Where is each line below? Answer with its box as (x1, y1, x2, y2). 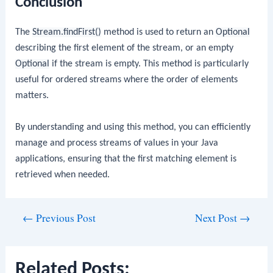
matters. (15, 91, 49, 101)
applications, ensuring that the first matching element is (15, 154, 237, 165)
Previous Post (34, 210, 96, 225)
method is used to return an (101, 27, 216, 38)
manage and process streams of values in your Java (15, 138, 219, 149)
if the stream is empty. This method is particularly (49, 59, 249, 69)
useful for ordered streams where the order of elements (15, 75, 238, 85)
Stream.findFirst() (32, 27, 102, 38)
